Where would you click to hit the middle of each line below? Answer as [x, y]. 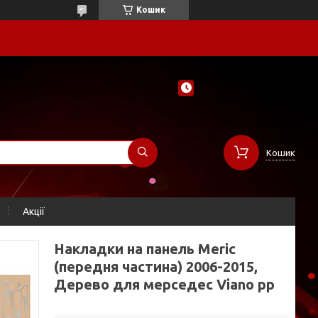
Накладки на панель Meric [145, 249]
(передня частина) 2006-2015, [156, 267]
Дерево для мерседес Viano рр [164, 284]
